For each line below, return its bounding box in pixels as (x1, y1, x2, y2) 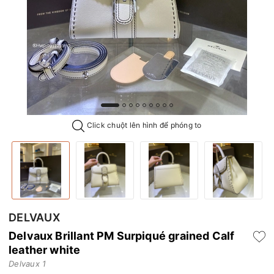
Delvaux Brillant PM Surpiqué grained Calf (9, 229, 235, 242)
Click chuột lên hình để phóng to (84, 120, 202, 130)
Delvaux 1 (9, 258, 46, 268)
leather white (9, 243, 81, 256)
